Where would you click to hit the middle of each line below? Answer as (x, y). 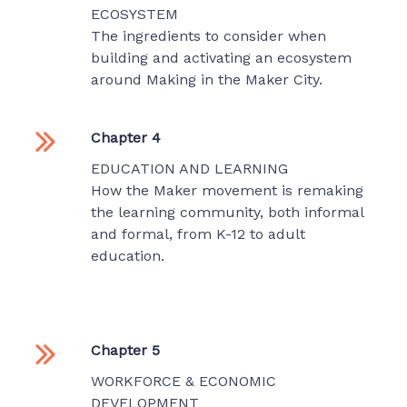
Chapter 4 (126, 138)
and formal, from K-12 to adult (198, 234)
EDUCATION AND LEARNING (189, 169)
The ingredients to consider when (208, 36)
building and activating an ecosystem (221, 58)
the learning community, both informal (227, 213)
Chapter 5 (125, 351)
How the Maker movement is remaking (227, 191)
